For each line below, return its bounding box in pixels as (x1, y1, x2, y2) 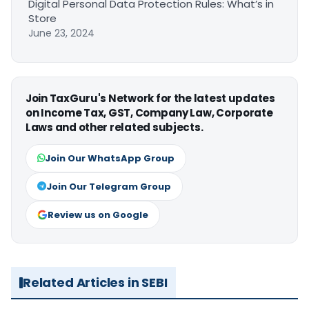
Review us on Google (48, 208, 148, 222)
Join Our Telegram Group (46, 180, 171, 194)
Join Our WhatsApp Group (45, 152, 175, 166)
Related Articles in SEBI (23, 274, 168, 292)
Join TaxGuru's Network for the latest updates (26, 91, 275, 106)
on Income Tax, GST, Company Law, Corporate (26, 106, 273, 121)
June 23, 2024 (28, 26, 94, 41)
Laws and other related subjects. (26, 120, 203, 135)
